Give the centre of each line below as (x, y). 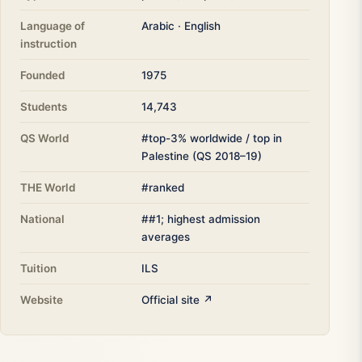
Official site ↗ (177, 300)
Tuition (38, 269)
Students (44, 107)
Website (42, 300)
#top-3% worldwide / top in (212, 139)
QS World (44, 139)
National (42, 219)
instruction (48, 44)
